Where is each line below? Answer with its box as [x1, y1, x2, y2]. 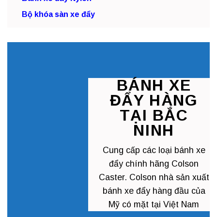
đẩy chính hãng [109, 159, 170, 169]
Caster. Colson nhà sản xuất [98, 172, 209, 182]
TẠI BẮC [119, 107, 188, 124]
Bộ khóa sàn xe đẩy [22, 10, 95, 18]
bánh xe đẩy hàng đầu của [102, 186, 205, 196]
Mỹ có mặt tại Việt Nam [108, 200, 200, 209]
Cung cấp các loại [102, 145, 174, 155]
